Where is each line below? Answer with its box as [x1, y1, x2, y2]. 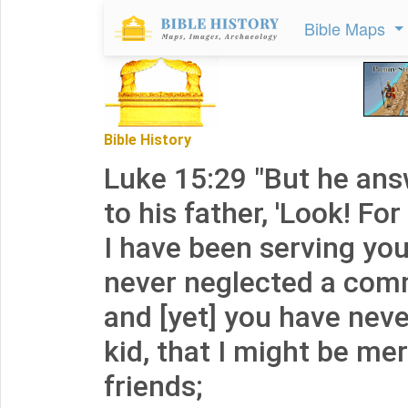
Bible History [104, 131, 191, 148]
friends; [104, 369, 202, 403]
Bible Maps [304, 16, 390, 40]
